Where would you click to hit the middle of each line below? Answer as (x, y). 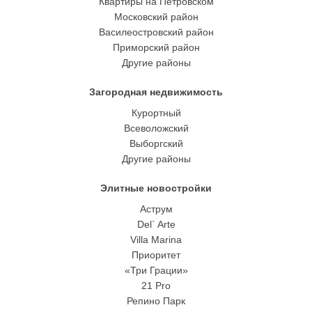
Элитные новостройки (156, 188)
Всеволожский (156, 128)
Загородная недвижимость (156, 92)
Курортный (156, 113)
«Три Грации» (156, 270)
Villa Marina (156, 240)
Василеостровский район (156, 32)
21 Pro (156, 286)
